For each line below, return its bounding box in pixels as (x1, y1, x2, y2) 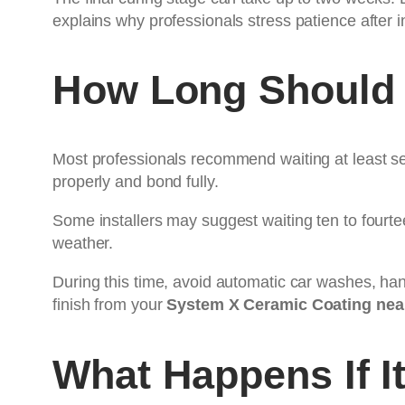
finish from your (52, 296, 167, 315)
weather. (52, 234, 114, 253)
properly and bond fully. (52, 173, 219, 192)
